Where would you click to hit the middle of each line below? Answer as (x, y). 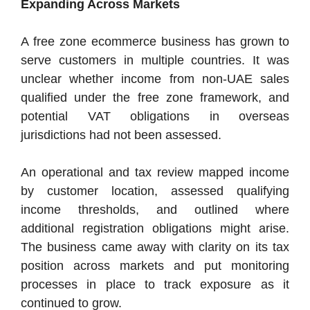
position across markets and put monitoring (155, 265)
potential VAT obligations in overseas (155, 116)
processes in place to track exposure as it (155, 284)
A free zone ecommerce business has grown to (155, 41)
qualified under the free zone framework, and (155, 97)
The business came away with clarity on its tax (155, 247)
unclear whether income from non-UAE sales (155, 79)
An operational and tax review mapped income (155, 172)
